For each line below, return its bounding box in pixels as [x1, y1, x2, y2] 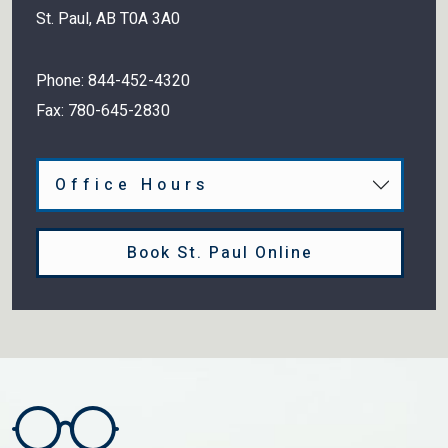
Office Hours [55, 173, 209, 198]
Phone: [36, 69, 88, 94]
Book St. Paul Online [127, 241, 313, 266]
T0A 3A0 [120, 7, 180, 32]
